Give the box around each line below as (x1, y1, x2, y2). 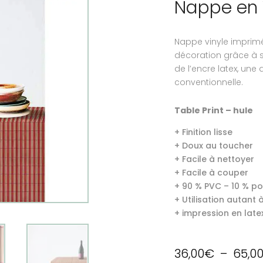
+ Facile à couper (174, 166, 248, 178)
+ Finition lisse (174, 126, 232, 138)
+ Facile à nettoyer (174, 153, 254, 165)
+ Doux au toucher (174, 139, 253, 151)
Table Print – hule (174, 104, 253, 116)
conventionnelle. (174, 76, 243, 88)
